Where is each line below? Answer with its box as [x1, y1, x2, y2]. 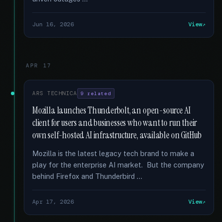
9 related [80, 90, 111, 97]
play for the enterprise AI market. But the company [32, 161, 204, 169]
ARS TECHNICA [32, 90, 77, 97]
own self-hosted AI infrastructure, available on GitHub [32, 129, 202, 141]
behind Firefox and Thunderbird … [32, 172, 142, 180]
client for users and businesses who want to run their [32, 117, 197, 129]
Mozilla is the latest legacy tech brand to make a [32, 149, 194, 158]
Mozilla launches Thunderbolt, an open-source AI [32, 105, 191, 116]
